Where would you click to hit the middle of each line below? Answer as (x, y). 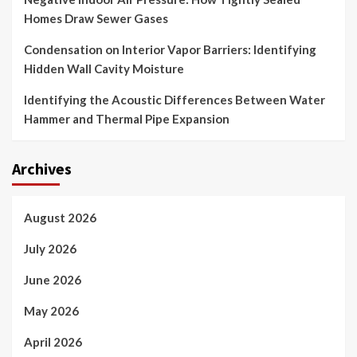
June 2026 (53, 279)
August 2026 (60, 217)
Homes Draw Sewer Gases (96, 18)
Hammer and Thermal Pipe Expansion (127, 118)
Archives (42, 168)
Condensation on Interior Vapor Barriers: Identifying (170, 49)
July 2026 (50, 248)
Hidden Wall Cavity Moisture (104, 68)
